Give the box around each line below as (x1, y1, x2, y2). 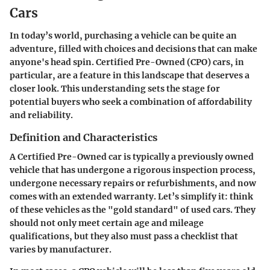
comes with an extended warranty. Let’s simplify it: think (10, 191, 253, 202)
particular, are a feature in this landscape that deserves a (10, 70, 250, 81)
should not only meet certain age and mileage (10, 218, 204, 229)
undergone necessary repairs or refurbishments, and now (10, 178, 256, 189)
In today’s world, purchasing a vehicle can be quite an (10, 30, 237, 41)
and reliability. (10, 110, 73, 121)
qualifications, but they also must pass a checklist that (10, 231, 238, 242)
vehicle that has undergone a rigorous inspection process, (10, 165, 256, 176)
